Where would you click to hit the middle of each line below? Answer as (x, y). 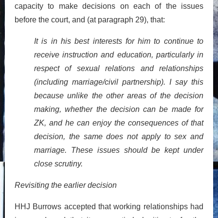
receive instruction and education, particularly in (119, 54)
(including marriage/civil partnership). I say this (119, 82)
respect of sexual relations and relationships (119, 68)
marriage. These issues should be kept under (119, 150)
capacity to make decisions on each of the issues (109, 6)
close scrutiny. (58, 163)
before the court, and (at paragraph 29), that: (90, 19)
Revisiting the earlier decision (66, 185)
